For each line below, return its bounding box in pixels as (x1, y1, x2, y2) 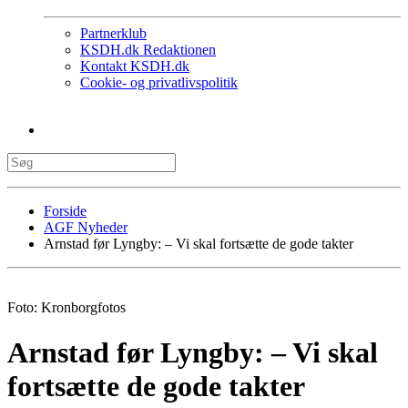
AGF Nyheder (44, 219, 127, 236)
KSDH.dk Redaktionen (80, 42, 216, 58)
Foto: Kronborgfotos (7, 300, 126, 316)
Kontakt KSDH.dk (80, 58, 189, 75)
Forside (44, 203, 87, 219)
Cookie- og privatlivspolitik (80, 75, 238, 91)
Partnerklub (80, 25, 147, 42)
